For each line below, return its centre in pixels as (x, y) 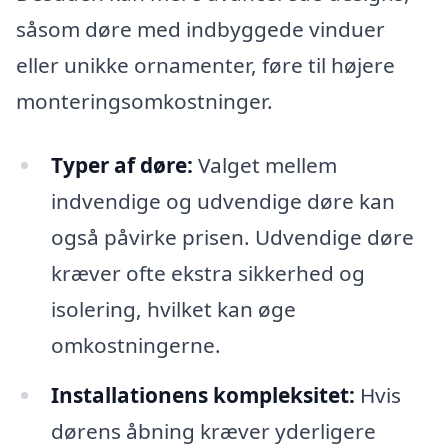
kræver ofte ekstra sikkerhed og (207, 272)
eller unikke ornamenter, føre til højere (205, 65)
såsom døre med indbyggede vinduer (200, 29)
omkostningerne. (135, 344)
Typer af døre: (121, 164)
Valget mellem (264, 164)
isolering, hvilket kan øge (173, 308)
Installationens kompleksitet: (202, 394)
